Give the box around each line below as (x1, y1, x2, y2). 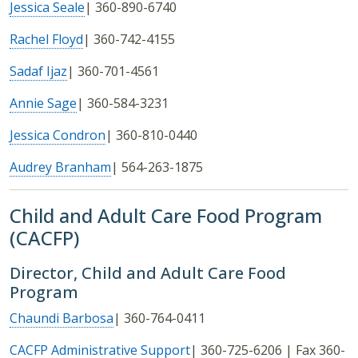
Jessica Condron (10, 126, 105, 145)
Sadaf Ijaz (10, 62, 67, 81)
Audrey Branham (10, 158, 111, 177)
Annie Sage (10, 94, 77, 113)
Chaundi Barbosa (10, 309, 113, 328)
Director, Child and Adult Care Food (10, 262, 286, 284)
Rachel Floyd (10, 30, 83, 49)
